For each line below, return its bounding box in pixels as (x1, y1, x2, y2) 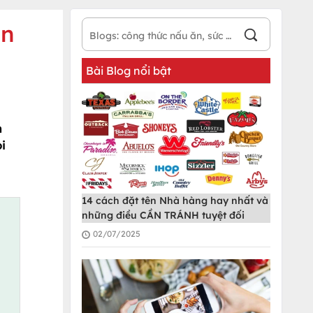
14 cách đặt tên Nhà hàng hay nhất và (82, 194, 268, 208)
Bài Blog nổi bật (86, 64, 171, 78)
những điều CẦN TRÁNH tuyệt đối (82, 209, 245, 222)
